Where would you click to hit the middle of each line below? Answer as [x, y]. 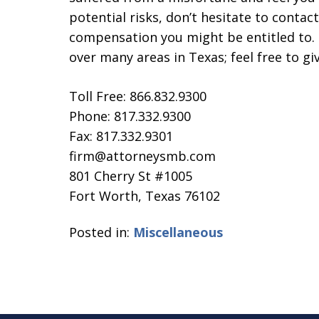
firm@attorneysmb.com [142, 156]
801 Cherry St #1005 [131, 176]
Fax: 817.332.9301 [121, 136]
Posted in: [99, 232]
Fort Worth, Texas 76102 [145, 196]
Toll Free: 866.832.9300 [138, 96]
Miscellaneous [178, 232]
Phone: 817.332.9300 [130, 116]
